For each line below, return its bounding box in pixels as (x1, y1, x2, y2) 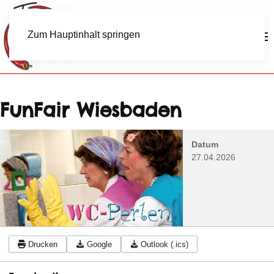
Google (86, 239, 112, 249)
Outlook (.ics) (140, 239, 188, 249)
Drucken (28, 239, 58, 249)
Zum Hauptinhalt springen (28, 29, 140, 40)
